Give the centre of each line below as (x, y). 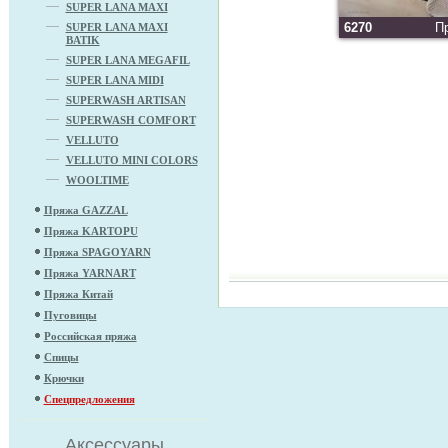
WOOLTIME (97, 179)
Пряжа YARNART (89, 272)
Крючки (63, 377)
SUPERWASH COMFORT (130, 119)
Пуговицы (70, 314)
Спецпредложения (89, 398)
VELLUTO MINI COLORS (131, 159)
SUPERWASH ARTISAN (125, 99)
